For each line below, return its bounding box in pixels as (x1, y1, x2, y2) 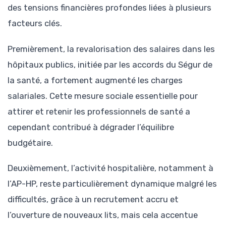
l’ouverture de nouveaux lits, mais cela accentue (8, 209, 198, 220)
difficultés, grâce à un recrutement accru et (8, 194, 179, 204)
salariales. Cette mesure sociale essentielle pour (8, 90, 198, 101)
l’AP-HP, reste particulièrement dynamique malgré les (8, 178, 217, 189)
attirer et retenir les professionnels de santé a (8, 106, 190, 117)
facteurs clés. (8, 18, 62, 29)
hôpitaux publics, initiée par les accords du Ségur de (8, 59, 212, 70)
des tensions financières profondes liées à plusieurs (8, 3, 211, 13)
